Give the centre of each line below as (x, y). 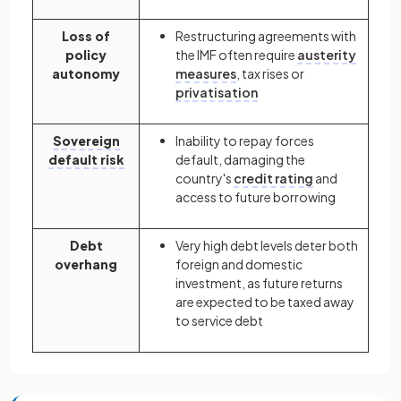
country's (205, 178)
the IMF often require (236, 55)
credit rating (273, 178)
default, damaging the (240, 159)
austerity (327, 55)
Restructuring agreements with (266, 36)
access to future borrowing (256, 197)
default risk (86, 159)
